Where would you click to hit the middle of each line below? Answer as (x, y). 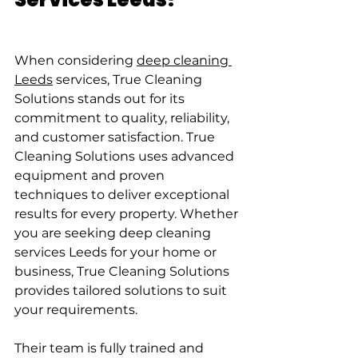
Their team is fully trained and (111, 348)
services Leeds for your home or (117, 252)
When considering (76, 60)
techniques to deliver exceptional (123, 194)
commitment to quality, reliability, (123, 117)
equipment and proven (91, 175)
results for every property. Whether (128, 213)
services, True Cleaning (129, 79)
